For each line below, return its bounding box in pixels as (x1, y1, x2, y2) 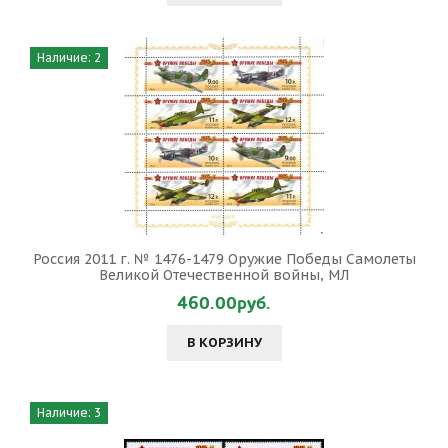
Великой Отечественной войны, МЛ (99, 266, 349, 284)
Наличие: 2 (37, 50, 101, 65)
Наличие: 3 (37, 405, 101, 420)
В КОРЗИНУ (186, 334, 262, 351)
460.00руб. (177, 291, 271, 316)
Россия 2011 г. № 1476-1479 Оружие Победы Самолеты (32, 250, 416, 268)
